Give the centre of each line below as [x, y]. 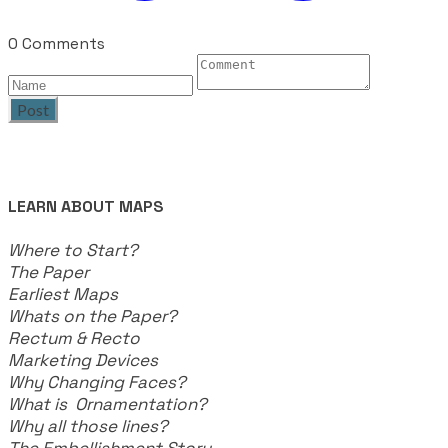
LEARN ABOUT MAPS [86, 206]
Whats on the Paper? [94, 315]
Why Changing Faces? [97, 381]
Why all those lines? [88, 425]
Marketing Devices [89, 359]
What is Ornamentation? [107, 403]
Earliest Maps [67, 293]
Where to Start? [77, 249]
